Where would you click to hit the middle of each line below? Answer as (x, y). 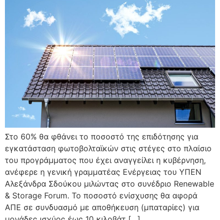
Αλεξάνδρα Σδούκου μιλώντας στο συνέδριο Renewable (110, 184)
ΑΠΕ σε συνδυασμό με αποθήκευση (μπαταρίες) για (102, 207)
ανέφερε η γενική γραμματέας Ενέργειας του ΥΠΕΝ (103, 172)
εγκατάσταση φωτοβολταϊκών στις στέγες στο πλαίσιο (108, 149)
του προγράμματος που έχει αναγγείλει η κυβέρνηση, (105, 160)
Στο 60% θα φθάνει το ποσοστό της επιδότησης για (102, 137)
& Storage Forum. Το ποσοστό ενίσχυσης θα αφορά (101, 196)
